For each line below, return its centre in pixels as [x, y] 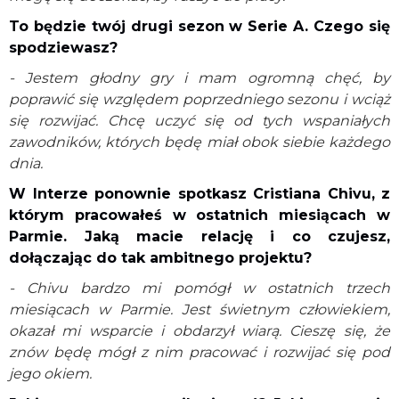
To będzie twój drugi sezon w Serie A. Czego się [199, 26]
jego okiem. [50, 373]
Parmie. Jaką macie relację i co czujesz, [199, 236]
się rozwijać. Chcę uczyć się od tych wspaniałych [199, 120]
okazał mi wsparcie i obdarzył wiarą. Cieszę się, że [199, 330]
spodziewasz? [63, 47]
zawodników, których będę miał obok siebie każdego [199, 142]
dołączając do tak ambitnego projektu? [160, 257]
